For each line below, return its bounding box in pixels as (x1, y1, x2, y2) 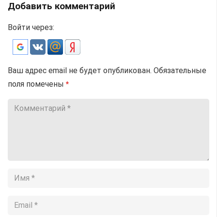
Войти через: (8, 23, 54, 32)
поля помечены (8, 79, 66, 89)
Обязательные (154, 66, 206, 76)
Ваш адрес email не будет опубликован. (8, 66, 152, 76)
